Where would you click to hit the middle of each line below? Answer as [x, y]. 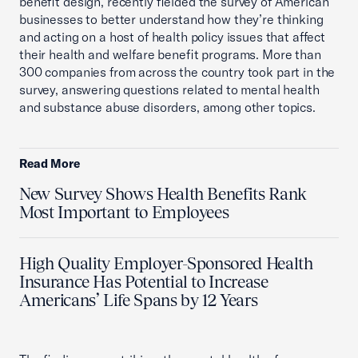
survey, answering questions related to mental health [169, 89]
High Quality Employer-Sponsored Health [166, 263]
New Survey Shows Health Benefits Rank [163, 194]
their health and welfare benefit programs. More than [170, 54]
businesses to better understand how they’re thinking [171, 19]
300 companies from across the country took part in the [177, 72]
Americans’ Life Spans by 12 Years [139, 300]
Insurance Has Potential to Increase [144, 282]
